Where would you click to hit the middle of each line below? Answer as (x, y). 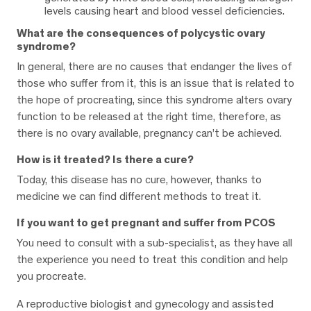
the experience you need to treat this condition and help (152, 260)
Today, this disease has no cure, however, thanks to (139, 180)
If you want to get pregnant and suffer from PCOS (146, 223)
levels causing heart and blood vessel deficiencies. (165, 11)
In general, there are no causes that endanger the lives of (154, 67)
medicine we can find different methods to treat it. (139, 196)
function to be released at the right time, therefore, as (149, 117)
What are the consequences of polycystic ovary (141, 33)
